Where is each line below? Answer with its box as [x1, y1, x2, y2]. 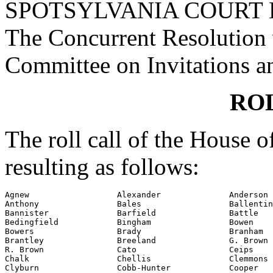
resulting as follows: [5, 154, 199, 180]
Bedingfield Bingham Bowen [5, 218, 253, 227]
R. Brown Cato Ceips [5, 245, 253, 254]
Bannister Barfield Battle [5, 208, 258, 218]
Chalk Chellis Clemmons [5, 254, 268, 263]
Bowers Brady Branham [5, 227, 263, 236]
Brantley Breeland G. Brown [5, 236, 268, 245]
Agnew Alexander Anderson [5, 190, 268, 199]
